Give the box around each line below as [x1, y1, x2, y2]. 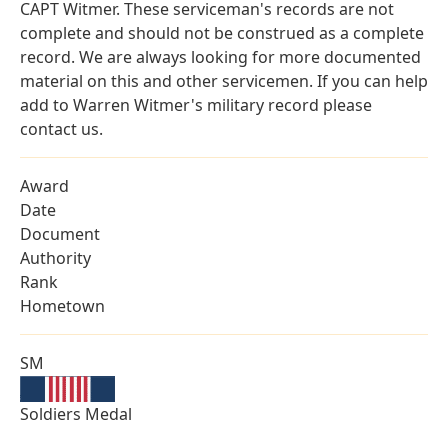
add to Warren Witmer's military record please [20, 94, 372, 117]
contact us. [20, 118, 103, 141]
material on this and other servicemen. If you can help [20, 70, 428, 93]
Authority [20, 247, 91, 270]
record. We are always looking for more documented [20, 46, 421, 69]
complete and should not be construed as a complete [20, 22, 424, 45]
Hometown [20, 295, 105, 318]
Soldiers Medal [20, 403, 132, 426]
